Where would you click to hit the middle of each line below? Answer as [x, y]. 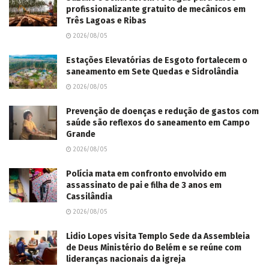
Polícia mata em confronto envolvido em [146, 174]
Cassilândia [89, 197]
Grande [81, 134]
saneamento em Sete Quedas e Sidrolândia [152, 72]
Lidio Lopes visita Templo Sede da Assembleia [158, 237]
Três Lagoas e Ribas [106, 21]
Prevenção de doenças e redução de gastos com [162, 112]
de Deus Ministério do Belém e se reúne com [154, 248]
